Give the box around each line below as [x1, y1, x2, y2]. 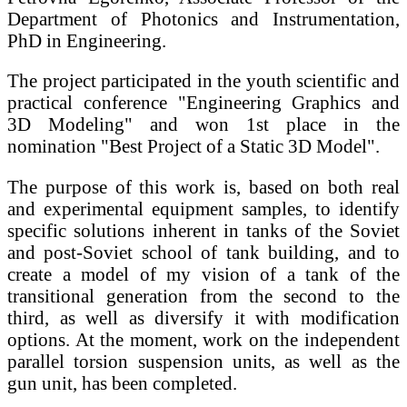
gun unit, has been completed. [7, 372, 237, 394]
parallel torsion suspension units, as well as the [7, 351, 400, 372]
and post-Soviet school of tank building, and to [7, 242, 400, 263]
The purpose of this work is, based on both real [7, 176, 400, 198]
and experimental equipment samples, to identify [7, 198, 400, 220]
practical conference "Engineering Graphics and [7, 92, 400, 114]
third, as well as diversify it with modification [7, 307, 400, 329]
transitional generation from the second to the [7, 285, 400, 307]
